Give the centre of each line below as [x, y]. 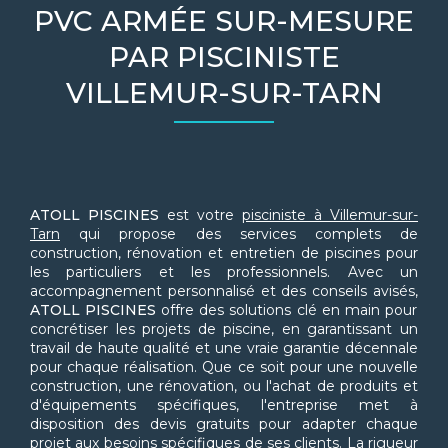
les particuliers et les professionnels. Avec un [224, 272]
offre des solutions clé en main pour [286, 310]
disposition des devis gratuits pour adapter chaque [224, 424]
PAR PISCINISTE [224, 57]
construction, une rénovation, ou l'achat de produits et [224, 386]
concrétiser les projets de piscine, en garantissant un [224, 329]
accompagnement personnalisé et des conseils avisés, [224, 291]
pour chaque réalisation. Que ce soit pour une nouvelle [224, 367]
